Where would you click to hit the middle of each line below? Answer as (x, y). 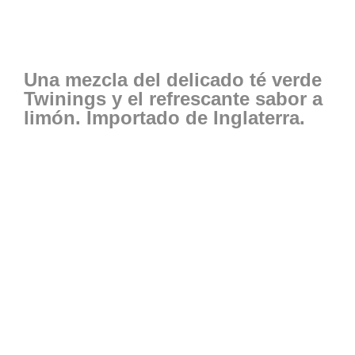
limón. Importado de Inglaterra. (164, 117)
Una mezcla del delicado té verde (173, 79)
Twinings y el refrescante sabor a (173, 98)
